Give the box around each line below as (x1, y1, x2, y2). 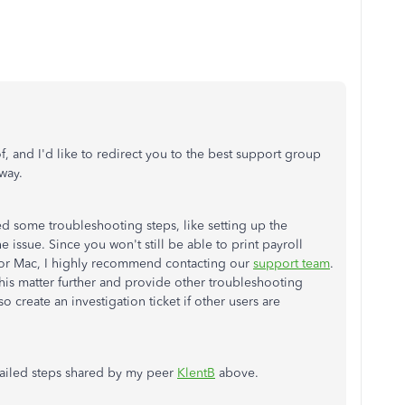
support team (253, 256, 330, 271)
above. (215, 365, 262, 381)
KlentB (177, 365, 215, 381)
